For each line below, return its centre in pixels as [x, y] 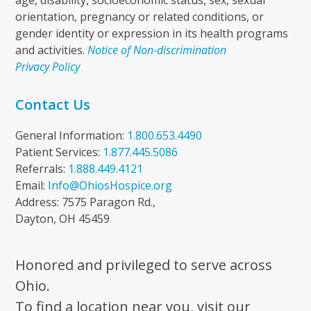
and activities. [52, 50]
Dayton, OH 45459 [63, 219]
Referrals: [42, 169]
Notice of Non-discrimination [157, 50]
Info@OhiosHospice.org [110, 185]
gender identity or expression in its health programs [152, 33]
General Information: [72, 135]
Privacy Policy [48, 67]
